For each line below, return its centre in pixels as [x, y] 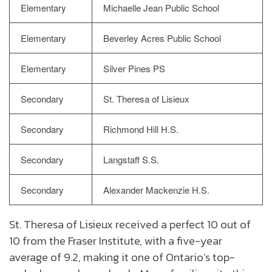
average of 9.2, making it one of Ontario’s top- [122, 257]
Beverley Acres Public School [162, 38]
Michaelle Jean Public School [161, 8]
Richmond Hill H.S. [141, 129]
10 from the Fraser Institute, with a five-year [116, 241]
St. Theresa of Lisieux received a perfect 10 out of [130, 224]
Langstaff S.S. [131, 160]
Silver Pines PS [134, 69]
